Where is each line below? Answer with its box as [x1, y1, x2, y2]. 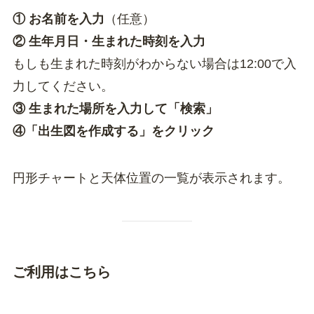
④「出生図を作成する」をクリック [12, 123, 214, 138]
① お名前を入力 [12, 11, 104, 26]
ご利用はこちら [12, 264, 111, 280]
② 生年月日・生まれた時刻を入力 [12, 34, 205, 48]
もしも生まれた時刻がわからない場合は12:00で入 [12, 56, 296, 71]
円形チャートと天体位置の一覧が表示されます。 [12, 171, 290, 186]
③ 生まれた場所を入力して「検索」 [12, 101, 218, 116]
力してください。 [12, 78, 114, 93]
